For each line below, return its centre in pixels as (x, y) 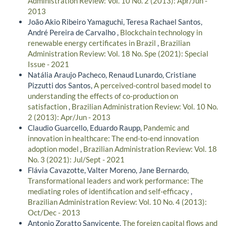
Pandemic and (166, 127)
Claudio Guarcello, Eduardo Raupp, (86, 127)
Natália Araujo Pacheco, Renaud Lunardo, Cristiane (112, 74)
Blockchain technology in (161, 32)
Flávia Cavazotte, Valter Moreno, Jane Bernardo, (108, 170)
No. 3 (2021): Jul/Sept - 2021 (76, 159)
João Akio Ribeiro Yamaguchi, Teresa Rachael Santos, (115, 21)
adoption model (54, 149)
